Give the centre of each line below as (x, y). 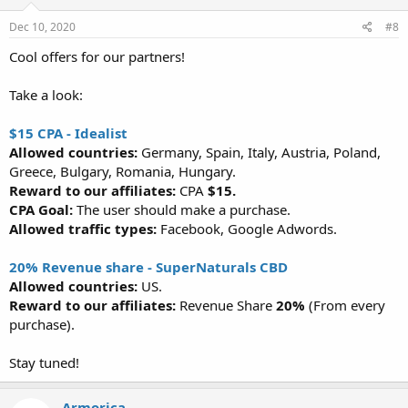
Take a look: (46, 95)
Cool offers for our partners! (97, 56)
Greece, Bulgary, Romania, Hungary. (122, 171)
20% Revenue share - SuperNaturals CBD (148, 267)
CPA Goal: (41, 209)
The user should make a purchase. (182, 209)
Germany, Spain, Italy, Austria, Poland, (261, 152)
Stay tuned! (44, 362)
